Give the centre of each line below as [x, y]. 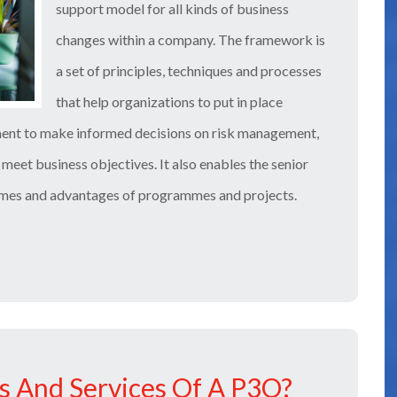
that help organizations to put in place [169, 101]
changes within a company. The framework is [191, 39]
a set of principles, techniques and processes [189, 70]
